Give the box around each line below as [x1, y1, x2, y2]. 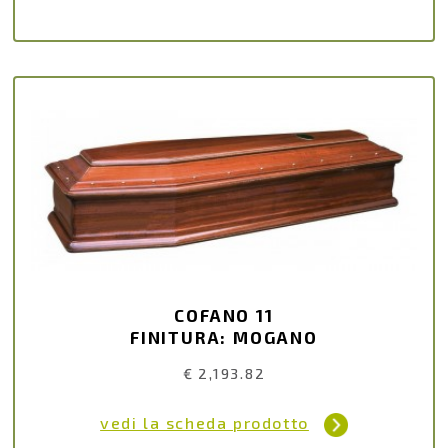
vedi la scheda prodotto [100, 413, 309, 433]
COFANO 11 [174, 304, 274, 325]
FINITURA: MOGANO [130, 326, 318, 347]
